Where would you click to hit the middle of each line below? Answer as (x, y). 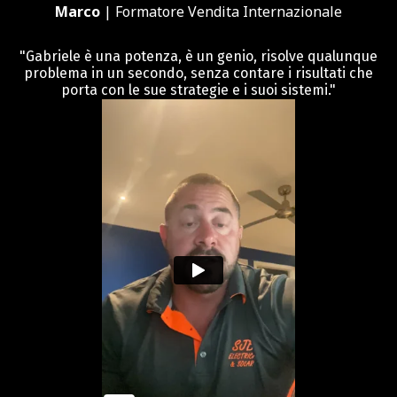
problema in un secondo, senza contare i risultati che (198, 73)
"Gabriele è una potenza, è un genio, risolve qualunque (198, 56)
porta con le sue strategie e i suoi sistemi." (198, 90)
